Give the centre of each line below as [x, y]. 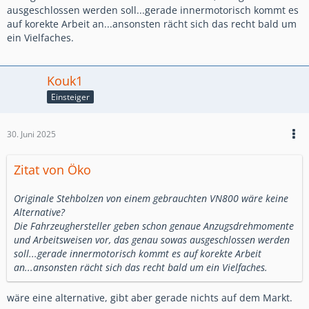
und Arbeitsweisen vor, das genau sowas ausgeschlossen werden [152, 239]
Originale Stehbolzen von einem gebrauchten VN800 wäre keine [151, 198]
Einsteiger [70, 97]
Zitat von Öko [52, 169]
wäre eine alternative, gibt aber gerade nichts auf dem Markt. [150, 297]
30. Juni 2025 [31, 134]
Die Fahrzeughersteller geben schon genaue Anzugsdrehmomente [154, 226]
